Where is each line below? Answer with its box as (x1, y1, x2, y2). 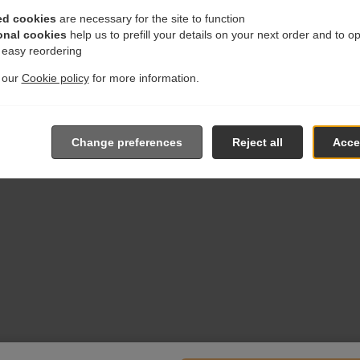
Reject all (231, 135, 283, 149)
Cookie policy (21, 71, 89, 84)
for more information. (88, 71, 199, 84)
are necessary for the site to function (55, 11, 245, 25)
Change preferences (71, 135, 182, 149)
